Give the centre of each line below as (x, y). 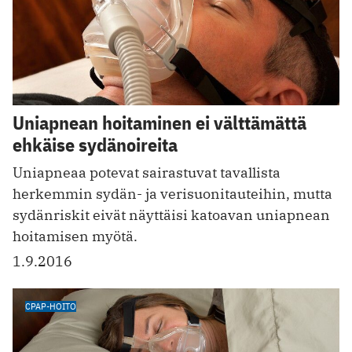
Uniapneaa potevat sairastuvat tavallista (147, 173)
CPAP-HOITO (51, 306)
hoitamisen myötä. (75, 236)
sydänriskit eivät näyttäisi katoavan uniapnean (171, 215)
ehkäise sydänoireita (95, 145)
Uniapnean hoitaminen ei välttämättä (159, 123)
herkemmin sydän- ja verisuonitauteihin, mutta (172, 194)
